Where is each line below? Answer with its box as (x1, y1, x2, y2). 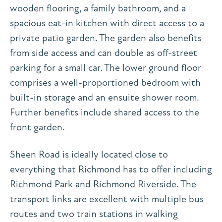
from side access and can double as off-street (10, 46, 197, 59)
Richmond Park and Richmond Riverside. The (10, 177, 196, 190)
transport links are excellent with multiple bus (10, 192, 204, 205)
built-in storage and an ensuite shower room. (10, 91, 199, 104)
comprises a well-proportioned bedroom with (10, 76, 201, 89)
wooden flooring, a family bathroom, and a (10, 1, 186, 14)
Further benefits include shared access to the (10, 106, 199, 118)
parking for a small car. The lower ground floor (10, 61, 201, 74)
